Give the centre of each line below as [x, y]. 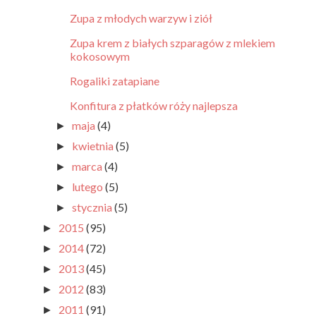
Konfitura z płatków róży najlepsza [153, 106]
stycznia [93, 207]
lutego [89, 187]
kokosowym [99, 56]
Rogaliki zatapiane [114, 81]
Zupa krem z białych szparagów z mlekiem [172, 43]
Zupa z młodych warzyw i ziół [141, 18]
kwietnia [94, 146]
